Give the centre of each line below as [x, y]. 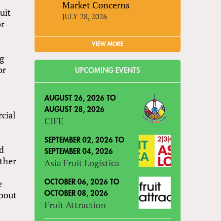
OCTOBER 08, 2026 [76, 193]
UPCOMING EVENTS [108, 71]
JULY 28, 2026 [85, 16]
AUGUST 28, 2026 [75, 110]
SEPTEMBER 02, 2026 [79, 140]
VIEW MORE [108, 44]
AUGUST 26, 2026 [75, 98]
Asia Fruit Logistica [82, 163]
